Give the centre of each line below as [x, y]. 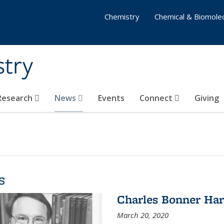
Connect [157, 98]
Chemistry [122, 16]
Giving [207, 98]
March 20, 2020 [142, 215]
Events [111, 98]
